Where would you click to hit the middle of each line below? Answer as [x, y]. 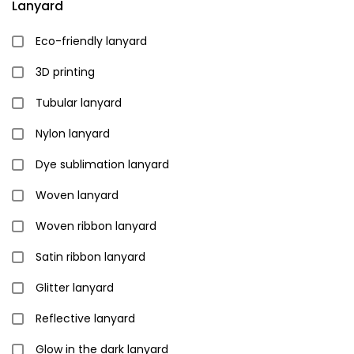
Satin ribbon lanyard [90, 257]
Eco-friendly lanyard [91, 41]
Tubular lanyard [79, 103]
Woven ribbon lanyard [96, 226]
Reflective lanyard [85, 318]
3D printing [65, 72]
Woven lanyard [77, 195]
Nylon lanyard [73, 134]
